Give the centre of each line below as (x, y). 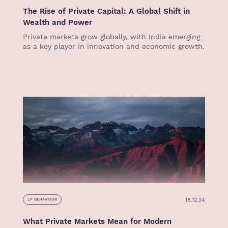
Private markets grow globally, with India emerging (111, 37)
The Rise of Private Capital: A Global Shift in (106, 11)
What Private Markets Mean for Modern (97, 221)
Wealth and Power (58, 22)
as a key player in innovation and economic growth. (114, 46)
